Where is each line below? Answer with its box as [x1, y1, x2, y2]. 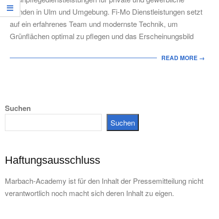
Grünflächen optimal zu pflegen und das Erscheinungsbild [10, 31, 194, 41]
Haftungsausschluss [5, 154, 100, 166]
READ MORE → [161, 53, 205, 63]
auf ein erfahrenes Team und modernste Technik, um [10, 19, 178, 29]
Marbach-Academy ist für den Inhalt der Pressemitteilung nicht [5, 175, 203, 186]
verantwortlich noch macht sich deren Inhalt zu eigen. [5, 188, 174, 198]
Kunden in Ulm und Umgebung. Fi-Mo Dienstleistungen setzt [10, 6, 202, 17]
